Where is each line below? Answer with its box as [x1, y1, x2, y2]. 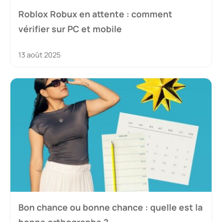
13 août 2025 [18, 50, 60, 60]
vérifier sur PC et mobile [18, 23, 122, 35]
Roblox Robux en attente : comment [18, 8, 172, 20]
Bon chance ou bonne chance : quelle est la [18, 201, 203, 213]
